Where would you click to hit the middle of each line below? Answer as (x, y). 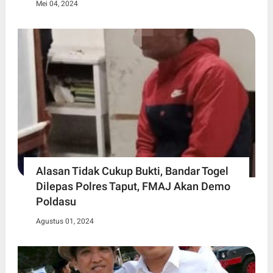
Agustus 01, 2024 (65, 221)
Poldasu (56, 201)
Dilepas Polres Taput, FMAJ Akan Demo (133, 186)
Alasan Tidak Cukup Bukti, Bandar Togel (132, 171)
